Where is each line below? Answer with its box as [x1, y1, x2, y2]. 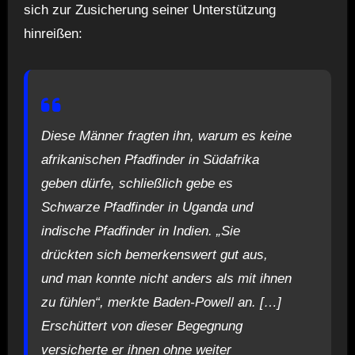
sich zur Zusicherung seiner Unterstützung [23, 2, 276, 17]
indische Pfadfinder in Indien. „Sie [40, 223, 240, 239]
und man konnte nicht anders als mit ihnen [40, 270, 292, 286]
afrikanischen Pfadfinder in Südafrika [40, 151, 259, 167]
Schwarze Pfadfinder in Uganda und [40, 199, 253, 215]
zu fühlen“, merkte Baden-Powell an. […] [40, 294, 281, 310]
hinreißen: [23, 25, 82, 41]
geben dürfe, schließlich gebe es [40, 175, 233, 191]
